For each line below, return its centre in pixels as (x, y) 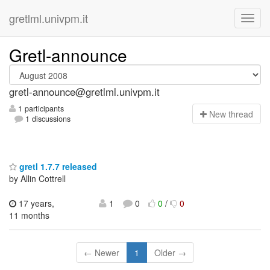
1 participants (40, 109)
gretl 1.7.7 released (57, 166)
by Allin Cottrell (37, 178)
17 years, (35, 203)
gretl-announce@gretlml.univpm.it (84, 92)
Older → (170, 252)
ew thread (234, 114)
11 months (29, 215)
